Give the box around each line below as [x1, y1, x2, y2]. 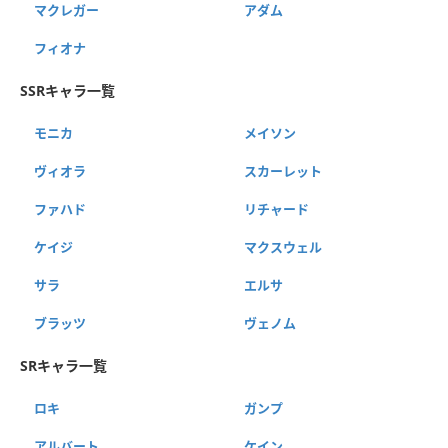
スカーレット [243, 162, 322, 181]
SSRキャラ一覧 [20, 81, 115, 101]
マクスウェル [243, 238, 322, 257]
